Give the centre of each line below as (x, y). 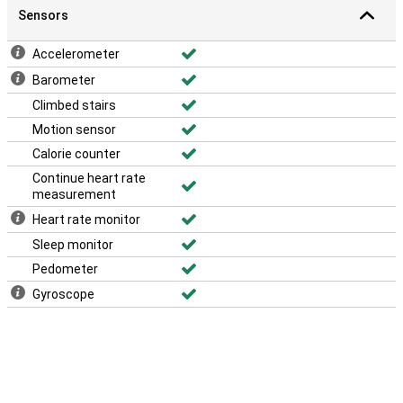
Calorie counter (76, 154)
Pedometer (65, 269)
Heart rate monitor (86, 219)
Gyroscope (63, 294)
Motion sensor (74, 130)
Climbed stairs (74, 105)
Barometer (64, 80)
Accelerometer (76, 54)
